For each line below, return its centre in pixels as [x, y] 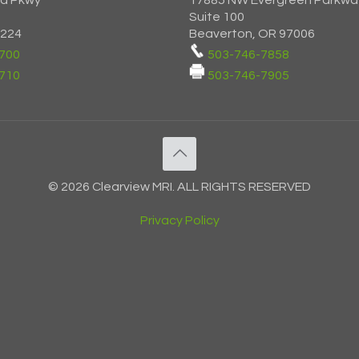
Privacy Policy [179, 220]
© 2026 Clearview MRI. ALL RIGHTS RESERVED [179, 187]
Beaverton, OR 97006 [252, 34]
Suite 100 [217, 17]
